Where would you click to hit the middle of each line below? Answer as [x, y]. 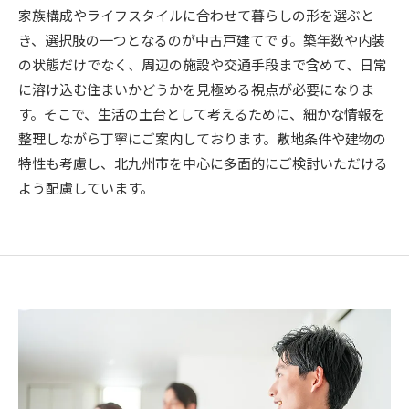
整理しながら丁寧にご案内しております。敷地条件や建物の [202, 138]
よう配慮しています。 [86, 188]
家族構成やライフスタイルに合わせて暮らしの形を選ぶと [196, 15]
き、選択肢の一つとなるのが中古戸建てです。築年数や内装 [202, 40]
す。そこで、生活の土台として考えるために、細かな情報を [202, 114]
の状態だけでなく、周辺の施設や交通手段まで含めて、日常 [203, 64]
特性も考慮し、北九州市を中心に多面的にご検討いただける [203, 163]
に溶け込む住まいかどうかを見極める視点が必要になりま [196, 89]
